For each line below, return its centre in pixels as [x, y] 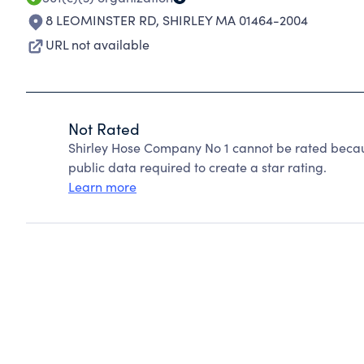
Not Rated [104, 128]
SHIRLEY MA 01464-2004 [235, 20]
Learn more [102, 186]
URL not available [97, 44]
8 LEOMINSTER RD [101, 20]
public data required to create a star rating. [197, 167]
